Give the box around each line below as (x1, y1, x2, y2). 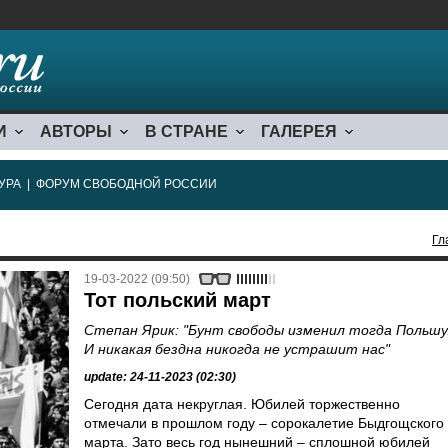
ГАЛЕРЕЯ (261, 123, 337, 140)
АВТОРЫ (40, 123, 112, 140)
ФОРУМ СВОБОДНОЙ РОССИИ (36, 177, 217, 191)
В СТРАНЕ (145, 123, 228, 140)
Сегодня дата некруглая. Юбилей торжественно (84, 396, 400, 412)
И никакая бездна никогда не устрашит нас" (84, 341, 390, 357)
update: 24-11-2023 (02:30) (84, 370, 236, 384)
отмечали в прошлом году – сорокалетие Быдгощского (84, 415, 444, 431)
